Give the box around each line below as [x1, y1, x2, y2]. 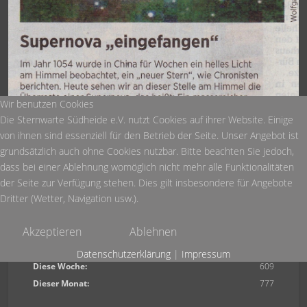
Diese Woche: [33, 260, 87, 272]
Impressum [182, 247, 230, 260]
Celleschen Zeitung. [114, 184, 193, 197]
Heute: [33, 243, 60, 255]
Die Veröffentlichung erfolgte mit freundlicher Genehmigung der [25, 168, 282, 181]
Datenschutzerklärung [77, 247, 171, 260]
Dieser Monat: [33, 278, 89, 289]
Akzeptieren [23, 224, 82, 239]
